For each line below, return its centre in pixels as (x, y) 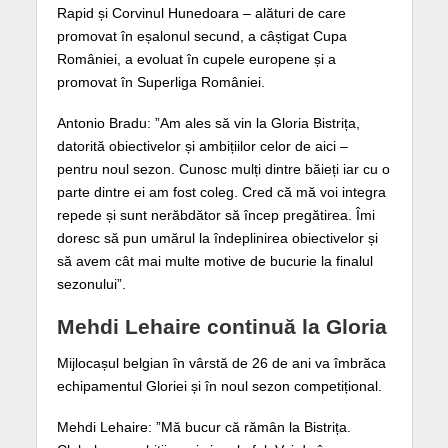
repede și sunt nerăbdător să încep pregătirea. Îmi (215, 214)
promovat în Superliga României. (160, 81)
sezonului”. (91, 283)
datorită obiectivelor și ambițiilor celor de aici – (202, 145)
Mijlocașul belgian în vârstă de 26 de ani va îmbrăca (221, 363)
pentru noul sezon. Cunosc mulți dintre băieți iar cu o (223, 168)
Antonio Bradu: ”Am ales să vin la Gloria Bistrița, (208, 122)
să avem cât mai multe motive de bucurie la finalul (214, 260)
